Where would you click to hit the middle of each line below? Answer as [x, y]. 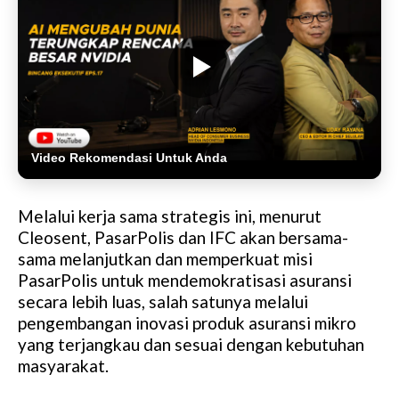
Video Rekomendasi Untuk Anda [129, 157]
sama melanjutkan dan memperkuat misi [165, 258]
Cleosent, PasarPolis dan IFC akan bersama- [183, 237]
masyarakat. [63, 365]
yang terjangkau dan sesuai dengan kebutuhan [191, 344]
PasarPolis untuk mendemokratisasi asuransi [185, 280]
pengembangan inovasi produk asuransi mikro [187, 322]
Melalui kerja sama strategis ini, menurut [170, 216]
